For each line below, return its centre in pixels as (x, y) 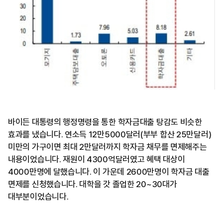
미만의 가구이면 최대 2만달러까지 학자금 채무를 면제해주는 (108, 147)
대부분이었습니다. (38, 197)
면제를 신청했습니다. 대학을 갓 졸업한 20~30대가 (93, 184)
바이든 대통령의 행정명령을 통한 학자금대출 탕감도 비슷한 (105, 122)
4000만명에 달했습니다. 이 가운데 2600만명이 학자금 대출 (109, 172)
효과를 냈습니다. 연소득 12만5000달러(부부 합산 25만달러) (110, 135)
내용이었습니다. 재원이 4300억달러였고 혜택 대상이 (97, 160)
